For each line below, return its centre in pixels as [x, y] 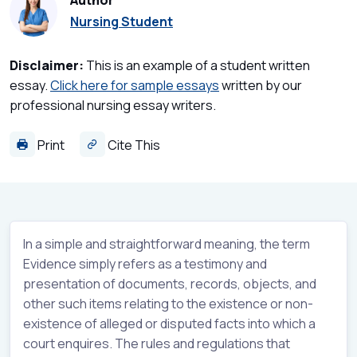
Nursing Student [122, 22]
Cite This [133, 145]
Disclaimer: [47, 65]
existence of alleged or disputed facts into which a [169, 323]
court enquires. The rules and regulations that [157, 343]
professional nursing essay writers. [113, 105]
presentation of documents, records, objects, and [170, 283]
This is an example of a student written [197, 65]
